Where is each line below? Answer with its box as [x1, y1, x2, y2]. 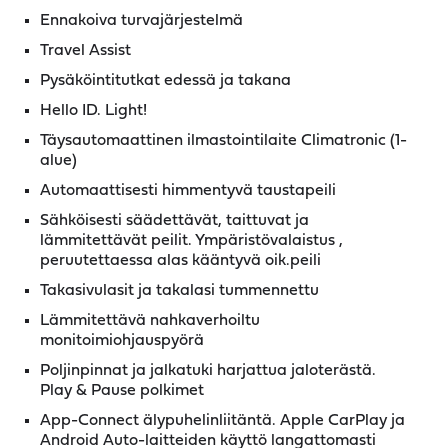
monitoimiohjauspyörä [40, 333, 204, 349]
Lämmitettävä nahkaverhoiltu [40, 313, 260, 329]
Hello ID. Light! [40, 103, 147, 119]
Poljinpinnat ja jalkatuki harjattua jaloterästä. [40, 363, 376, 379]
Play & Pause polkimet [40, 383, 204, 399]
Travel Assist [40, 43, 131, 59]
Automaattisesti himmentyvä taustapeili [40, 183, 336, 199]
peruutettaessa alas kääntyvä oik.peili [40, 253, 321, 269]
